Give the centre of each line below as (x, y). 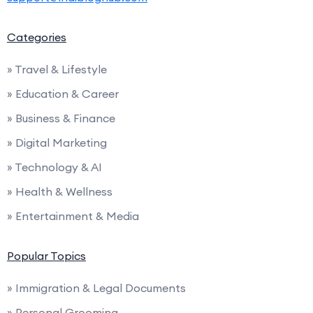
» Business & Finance (61, 118)
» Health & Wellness (60, 191)
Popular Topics (46, 255)
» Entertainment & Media (73, 216)
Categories (37, 37)
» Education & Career (63, 93)
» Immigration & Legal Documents (96, 287)
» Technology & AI (54, 167)
